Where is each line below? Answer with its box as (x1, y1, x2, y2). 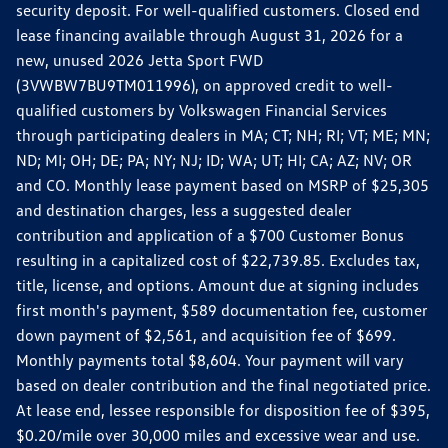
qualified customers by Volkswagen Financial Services (16, 100, 387, 121)
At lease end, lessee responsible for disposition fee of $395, (16, 400, 430, 421)
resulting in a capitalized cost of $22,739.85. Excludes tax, (16, 250, 420, 271)
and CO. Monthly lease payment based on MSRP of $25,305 (16, 175, 429, 196)
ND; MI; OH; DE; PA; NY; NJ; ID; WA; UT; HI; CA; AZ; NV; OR (16, 150, 412, 171)
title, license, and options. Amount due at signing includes (16, 275, 419, 296)
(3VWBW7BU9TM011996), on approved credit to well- (16, 75, 393, 96)
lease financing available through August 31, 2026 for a (16, 25, 403, 46)
